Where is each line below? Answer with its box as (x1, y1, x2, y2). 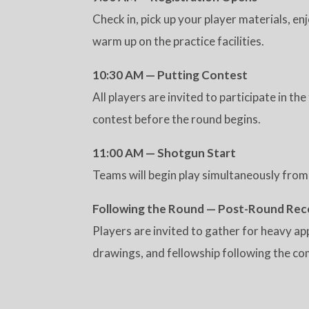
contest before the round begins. (92, 112, 261, 127)
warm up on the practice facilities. (92, 34, 265, 49)
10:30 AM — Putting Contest (92, 68, 248, 83)
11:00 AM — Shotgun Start (92, 146, 237, 161)
